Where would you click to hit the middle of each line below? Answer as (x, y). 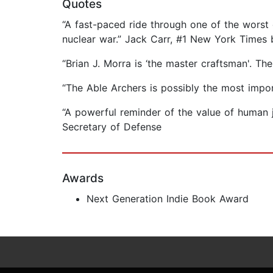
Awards (83, 179)
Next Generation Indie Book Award (168, 199)
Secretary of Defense (112, 127)
